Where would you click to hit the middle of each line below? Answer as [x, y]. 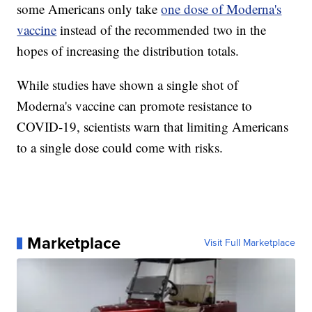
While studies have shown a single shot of [128, 85]
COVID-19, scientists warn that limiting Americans [153, 127]
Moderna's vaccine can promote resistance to [135, 106]
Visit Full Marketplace [249, 243]
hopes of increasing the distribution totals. [128, 51]
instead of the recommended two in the [162, 30]
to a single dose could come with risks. [120, 148]
